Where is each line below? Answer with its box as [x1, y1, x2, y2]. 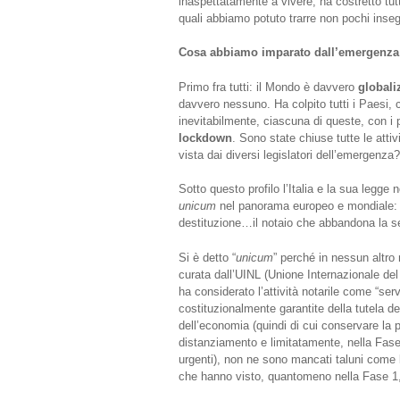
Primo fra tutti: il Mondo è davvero [178, 79, 358, 94]
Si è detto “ [178, 250, 236, 264]
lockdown [178, 130, 232, 145]
